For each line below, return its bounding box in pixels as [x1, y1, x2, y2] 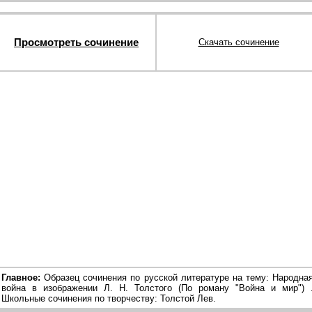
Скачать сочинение [198, 37, 279, 47]
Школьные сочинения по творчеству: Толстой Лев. [1, 293, 216, 304]
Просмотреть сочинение [14, 37, 139, 48]
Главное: [1, 272, 40, 283]
